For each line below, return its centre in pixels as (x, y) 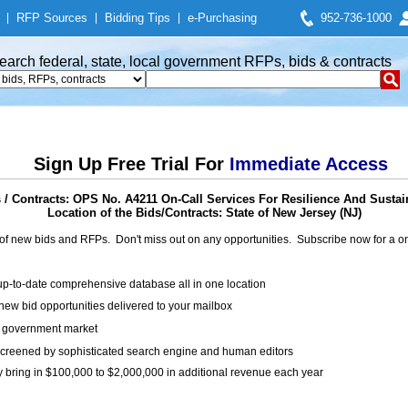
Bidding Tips (138, 18)
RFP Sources (52, 18)
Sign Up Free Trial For (131, 164)
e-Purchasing (222, 18)
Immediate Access (308, 164)
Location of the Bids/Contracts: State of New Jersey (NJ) (204, 213)
